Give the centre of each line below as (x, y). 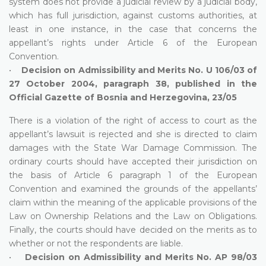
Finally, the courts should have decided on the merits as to (133, 229)
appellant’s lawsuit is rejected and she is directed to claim (133, 134)
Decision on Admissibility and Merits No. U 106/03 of (139, 70)
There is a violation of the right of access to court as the (133, 120)
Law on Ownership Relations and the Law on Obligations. (133, 216)
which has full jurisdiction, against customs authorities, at (133, 15)
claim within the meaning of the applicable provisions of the (133, 202)
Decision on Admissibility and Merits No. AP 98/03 (141, 257)
